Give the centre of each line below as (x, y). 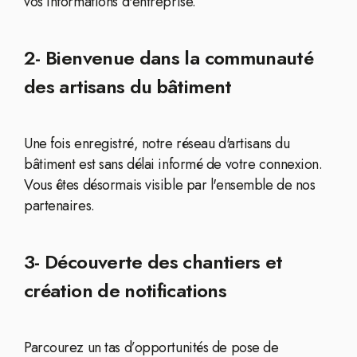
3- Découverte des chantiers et (153, 262)
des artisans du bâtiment (128, 86)
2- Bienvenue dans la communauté (169, 58)
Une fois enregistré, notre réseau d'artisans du (157, 143)
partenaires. (59, 206)
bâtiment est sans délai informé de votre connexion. (173, 164)
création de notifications (125, 290)
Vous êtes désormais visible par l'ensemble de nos (170, 185)
